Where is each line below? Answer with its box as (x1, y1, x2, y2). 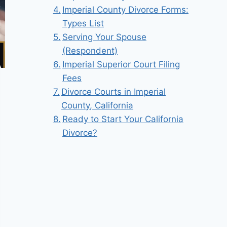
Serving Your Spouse (62, 32, 147, 43)
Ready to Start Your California (62, 114, 184, 125)
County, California (61, 100, 134, 111)
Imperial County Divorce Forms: (62, 5, 189, 15)
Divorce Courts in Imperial (61, 87, 166, 97)
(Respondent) (62, 46, 118, 56)
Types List (62, 18, 104, 29)
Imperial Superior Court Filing (62, 59, 180, 70)
